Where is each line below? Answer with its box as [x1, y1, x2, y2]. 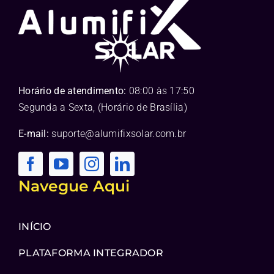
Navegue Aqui [18, 177, 130, 196]
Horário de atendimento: [18, 85, 127, 97]
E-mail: [18, 128, 49, 140]
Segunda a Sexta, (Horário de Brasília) [18, 102, 187, 114]
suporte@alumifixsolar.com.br [51, 128, 187, 140]
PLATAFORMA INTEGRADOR [18, 247, 163, 259]
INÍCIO [18, 221, 51, 233]
